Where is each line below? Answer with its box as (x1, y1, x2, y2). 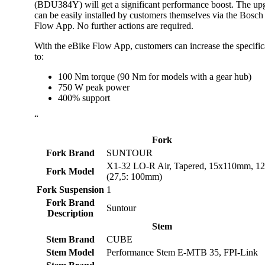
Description (47, 208, 93, 218)
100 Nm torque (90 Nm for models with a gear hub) (58, 71, 251, 82)
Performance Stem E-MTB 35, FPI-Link (106, 247, 258, 257)
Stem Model (46, 247, 94, 257)
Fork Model (46, 166, 94, 176)
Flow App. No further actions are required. (34, 20, 193, 31)
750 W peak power (58, 82, 130, 92)
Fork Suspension (36, 184, 104, 195)
